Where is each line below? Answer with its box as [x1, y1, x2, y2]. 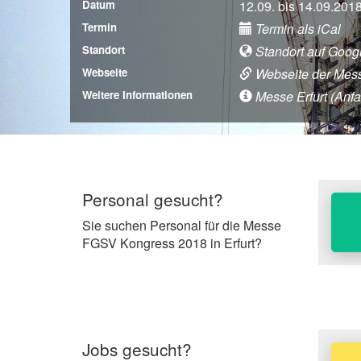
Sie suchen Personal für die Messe [82, 215, 281, 234]
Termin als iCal [252, 19, 341, 38]
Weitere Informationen [82, 86, 193, 102]
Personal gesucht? [82, 186, 223, 211]
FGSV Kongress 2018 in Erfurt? [82, 233, 262, 252]
